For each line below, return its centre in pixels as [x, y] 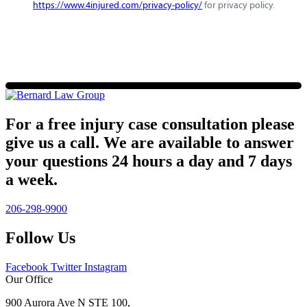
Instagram [106, 267]
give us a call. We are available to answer [150, 143]
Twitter [66, 267]
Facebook [27, 267]
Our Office [29, 279]
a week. [32, 180]
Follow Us [40, 237]
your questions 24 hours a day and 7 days [149, 161]
